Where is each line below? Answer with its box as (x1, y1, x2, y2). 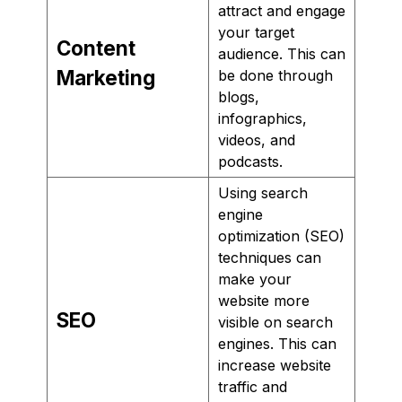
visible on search (218, 312, 333, 331)
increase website (218, 355, 331, 374)
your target (218, 22, 294, 41)
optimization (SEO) (218, 226, 345, 245)
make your (218, 269, 292, 288)
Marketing (57, 65, 155, 90)
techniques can (218, 248, 321, 267)
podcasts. (218, 152, 283, 170)
